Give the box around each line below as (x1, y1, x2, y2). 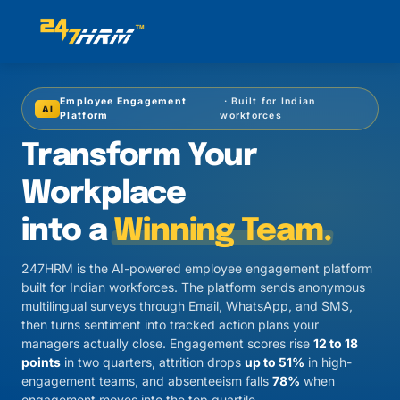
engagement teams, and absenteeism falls (21, 373, 272, 388)
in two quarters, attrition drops (61, 354, 245, 370)
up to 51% (245, 354, 304, 370)
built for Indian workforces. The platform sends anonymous (21, 279, 365, 295)
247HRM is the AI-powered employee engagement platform (21, 261, 372, 276)
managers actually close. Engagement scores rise (21, 336, 313, 351)
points (21, 354, 61, 370)
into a (21, 215, 114, 247)
